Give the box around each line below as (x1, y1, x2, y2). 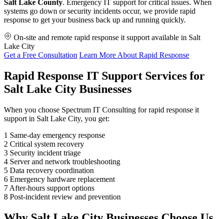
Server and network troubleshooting (10, 157, 120, 166)
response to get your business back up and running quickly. (4, 16, 186, 24)
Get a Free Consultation (4, 51, 77, 60)
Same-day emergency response (10, 131, 105, 139)
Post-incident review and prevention (10, 192, 121, 201)
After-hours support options (9, 183, 94, 192)
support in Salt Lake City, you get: (4, 114, 109, 123)
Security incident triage (10, 148, 81, 157)
